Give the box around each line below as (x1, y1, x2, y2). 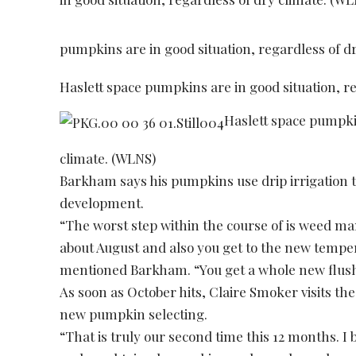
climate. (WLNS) (60, 149, 157, 167)
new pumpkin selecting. (60, 304, 211, 323)
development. (60, 193, 148, 211)
